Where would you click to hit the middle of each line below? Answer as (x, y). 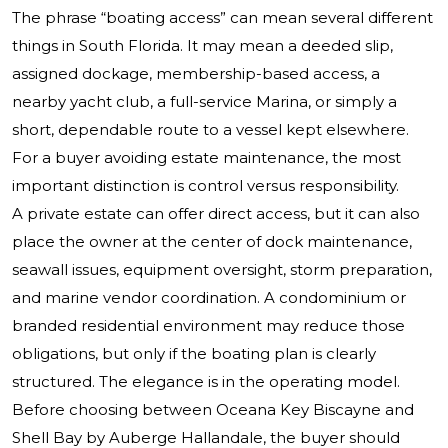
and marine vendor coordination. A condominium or (209, 298)
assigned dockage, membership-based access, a (196, 74)
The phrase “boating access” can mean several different (222, 18)
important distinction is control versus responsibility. (205, 186)
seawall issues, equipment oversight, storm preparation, (222, 270)
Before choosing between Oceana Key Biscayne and (213, 410)
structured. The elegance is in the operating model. (206, 382)
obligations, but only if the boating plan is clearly (194, 354)
